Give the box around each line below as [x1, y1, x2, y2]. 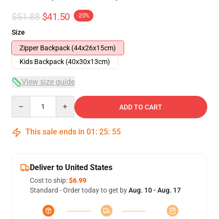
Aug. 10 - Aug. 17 [129, 186, 181, 194]
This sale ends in [23, 127, 87, 136]
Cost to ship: [30, 176, 69, 184]
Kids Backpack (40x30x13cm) [20, 58, 110, 66]
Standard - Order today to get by [30, 186, 129, 194]
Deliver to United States [30, 163, 112, 172]
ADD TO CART [119, 103, 162, 111]
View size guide [22, 77, 75, 87]
